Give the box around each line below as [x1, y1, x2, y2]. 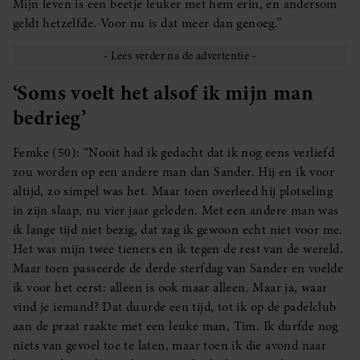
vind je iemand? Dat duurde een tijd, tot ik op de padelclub [13, 298, 337, 317]
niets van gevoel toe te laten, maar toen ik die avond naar [13, 337, 327, 355]
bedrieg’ [13, 103, 87, 133]
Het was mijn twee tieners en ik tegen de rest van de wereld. [13, 240, 343, 259]
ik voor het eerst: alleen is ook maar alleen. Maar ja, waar [13, 279, 328, 297]
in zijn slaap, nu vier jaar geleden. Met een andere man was [13, 202, 339, 220]
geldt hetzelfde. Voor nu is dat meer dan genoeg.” [13, 14, 282, 33]
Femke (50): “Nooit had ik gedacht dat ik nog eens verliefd [13, 144, 335, 162]
